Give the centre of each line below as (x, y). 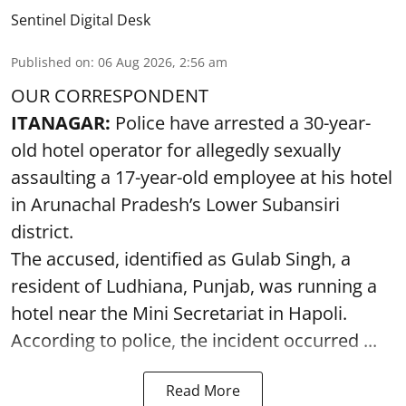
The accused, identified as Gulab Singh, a (181, 259)
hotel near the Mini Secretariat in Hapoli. (179, 313)
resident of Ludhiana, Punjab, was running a (194, 286)
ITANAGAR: (63, 123)
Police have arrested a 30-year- (243, 123)
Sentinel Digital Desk (81, 20)
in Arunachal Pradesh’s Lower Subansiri (175, 204)
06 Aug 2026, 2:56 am (163, 62)
